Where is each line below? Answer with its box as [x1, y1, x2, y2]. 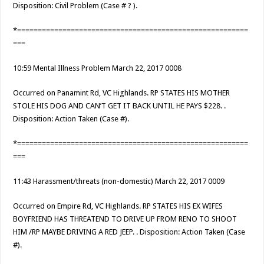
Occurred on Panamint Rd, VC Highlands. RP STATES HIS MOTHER [13, 88, 230, 98]
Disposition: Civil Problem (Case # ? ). [13, 1, 138, 11]
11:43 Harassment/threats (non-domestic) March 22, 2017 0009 [13, 177, 225, 186]
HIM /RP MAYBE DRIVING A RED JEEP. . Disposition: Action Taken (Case [13, 227, 246, 237]
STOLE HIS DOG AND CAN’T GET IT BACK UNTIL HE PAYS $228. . [13, 101, 226, 111]
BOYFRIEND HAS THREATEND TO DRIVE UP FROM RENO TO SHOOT [13, 214, 237, 224]
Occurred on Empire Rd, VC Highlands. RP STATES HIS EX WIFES [13, 202, 223, 211]
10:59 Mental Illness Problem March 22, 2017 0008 [13, 64, 182, 73]
